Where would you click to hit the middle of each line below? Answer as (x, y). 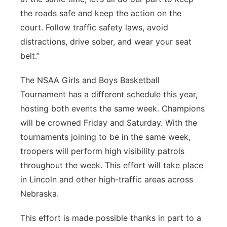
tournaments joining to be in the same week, (105, 137)
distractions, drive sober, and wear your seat (106, 42)
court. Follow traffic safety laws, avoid (94, 27)
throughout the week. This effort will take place (112, 165)
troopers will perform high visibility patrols (102, 151)
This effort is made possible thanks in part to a (111, 218)
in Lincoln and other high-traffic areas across (107, 179)
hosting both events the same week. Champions (112, 108)
